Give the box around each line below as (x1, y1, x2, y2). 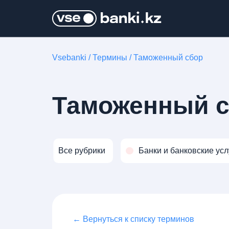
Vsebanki (52, 53, 86, 62)
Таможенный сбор (133, 53, 203, 62)
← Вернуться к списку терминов (73, 215, 194, 223)
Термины (93, 53, 127, 62)
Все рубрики (58, 146, 105, 155)
